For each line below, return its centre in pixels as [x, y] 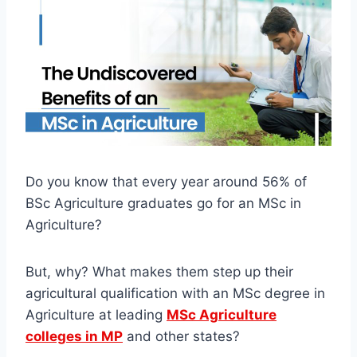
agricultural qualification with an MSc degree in [175, 294]
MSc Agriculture [222, 315]
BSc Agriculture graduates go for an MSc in [163, 204]
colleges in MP [74, 337]
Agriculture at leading [96, 315]
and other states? [181, 337]
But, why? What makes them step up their [159, 272]
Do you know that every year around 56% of [166, 182]
